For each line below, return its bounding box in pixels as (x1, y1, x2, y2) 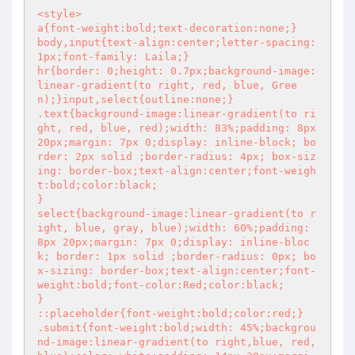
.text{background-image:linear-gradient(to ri (37, 108, 316, 120)
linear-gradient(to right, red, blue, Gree (37, 79, 297, 91)
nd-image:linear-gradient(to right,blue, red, (37, 336, 316, 348)
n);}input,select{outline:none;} (37, 94, 234, 105)
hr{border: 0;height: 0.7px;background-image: (37, 65, 316, 77)
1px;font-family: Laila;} (37, 51, 189, 63)
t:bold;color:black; (37, 179, 158, 191)
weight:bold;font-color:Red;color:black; (37, 279, 284, 291)
